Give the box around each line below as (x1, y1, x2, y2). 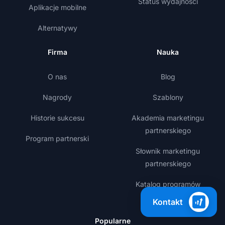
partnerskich (147, 192, 188, 201)
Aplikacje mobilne (28, 3, 86, 12)
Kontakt (153, 197, 183, 207)
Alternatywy (37, 24, 77, 33)
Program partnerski (26, 134, 89, 143)
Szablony (152, 93, 183, 102)
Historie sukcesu (30, 114, 84, 123)
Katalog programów (135, 180, 200, 189)
